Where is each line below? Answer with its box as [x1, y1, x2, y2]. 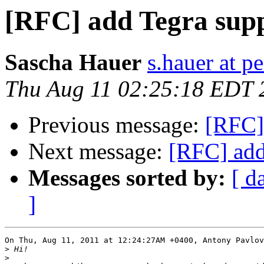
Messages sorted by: [28, 165, 226, 191]
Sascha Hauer [5, 49, 141, 75]
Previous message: [28, 112, 205, 138]
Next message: [28, 138, 169, 164]
